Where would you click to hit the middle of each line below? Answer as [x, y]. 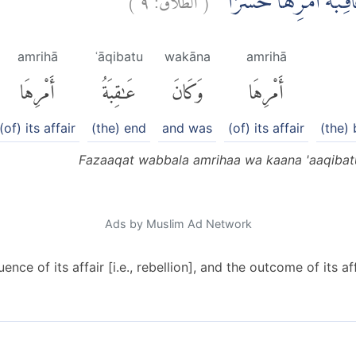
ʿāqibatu [119, 57]
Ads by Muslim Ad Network [178, 223]
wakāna [187, 57]
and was [187, 128]
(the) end [119, 128]
